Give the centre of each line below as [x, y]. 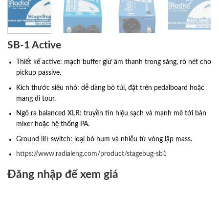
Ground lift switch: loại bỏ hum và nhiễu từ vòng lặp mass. [104, 139]
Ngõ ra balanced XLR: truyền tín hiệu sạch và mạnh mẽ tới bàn [111, 114]
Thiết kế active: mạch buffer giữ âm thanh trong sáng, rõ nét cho [114, 62]
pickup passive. [39, 73]
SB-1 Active [34, 45]
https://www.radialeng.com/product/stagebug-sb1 [92, 154]
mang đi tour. [36, 99]
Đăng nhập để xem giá [63, 174]
